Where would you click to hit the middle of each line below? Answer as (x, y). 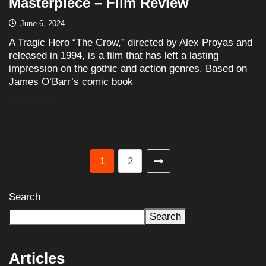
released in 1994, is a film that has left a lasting (114, 55)
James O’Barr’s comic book (71, 81)
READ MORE (32, 100)
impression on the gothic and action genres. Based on (128, 68)
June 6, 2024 (41, 23)
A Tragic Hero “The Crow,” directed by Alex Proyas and (131, 42)
